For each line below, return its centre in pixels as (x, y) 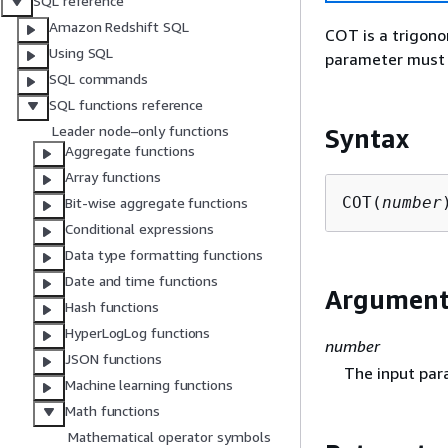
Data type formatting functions (164, 255)
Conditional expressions (140, 229)
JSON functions (113, 359)
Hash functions (112, 307)
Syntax (367, 138)
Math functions (112, 411)
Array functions (113, 177)
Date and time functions (142, 281)
